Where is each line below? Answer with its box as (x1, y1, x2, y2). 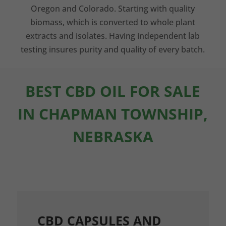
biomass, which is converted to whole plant (30, 17, 196, 28)
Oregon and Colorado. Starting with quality (31, 3, 195, 14)
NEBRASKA (72, 126, 153, 147)
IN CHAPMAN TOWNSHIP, (18, 103, 208, 124)
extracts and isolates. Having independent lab (26, 30, 200, 41)
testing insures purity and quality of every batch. (21, 44, 205, 55)
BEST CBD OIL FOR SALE (25, 81, 201, 101)
